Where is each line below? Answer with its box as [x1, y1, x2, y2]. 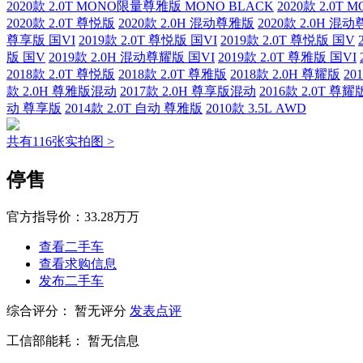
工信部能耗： [6, 334, 84, 348]
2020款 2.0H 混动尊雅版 [118, 16, 254, 31]
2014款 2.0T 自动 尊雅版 [65, 101, 203, 116]
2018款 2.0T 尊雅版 [118, 67, 227, 82]
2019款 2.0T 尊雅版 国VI [218, 50, 357, 65]
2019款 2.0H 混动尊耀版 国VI [49, 50, 215, 65]
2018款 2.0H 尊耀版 [230, 67, 340, 82]
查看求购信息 [39, 257, 117, 271]
